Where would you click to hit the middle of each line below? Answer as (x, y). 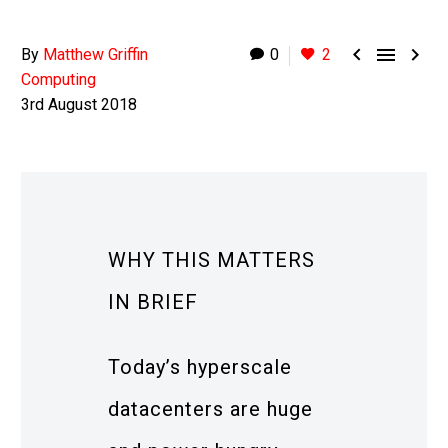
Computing (58, 79)
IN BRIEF (153, 302)
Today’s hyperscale (200, 366)
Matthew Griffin (95, 54)
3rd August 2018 (79, 104)
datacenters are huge (210, 408)
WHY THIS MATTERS (211, 260)
